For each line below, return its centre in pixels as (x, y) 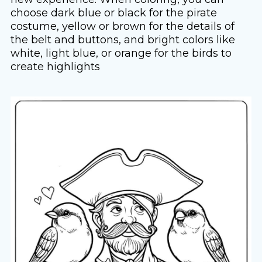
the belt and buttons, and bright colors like (123, 40)
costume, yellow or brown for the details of (122, 26)
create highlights (55, 67)
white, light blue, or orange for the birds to (121, 53)
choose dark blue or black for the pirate (113, 13)
